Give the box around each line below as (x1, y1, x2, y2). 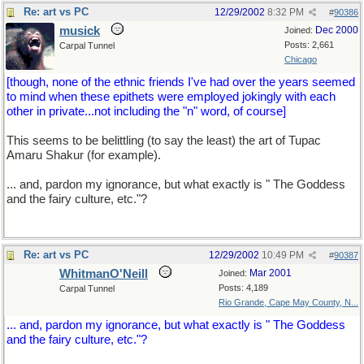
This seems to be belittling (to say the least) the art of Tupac (6, 134, 321, 147)
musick (59, 24, 100, 37)
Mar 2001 (249, 267, 292, 279)
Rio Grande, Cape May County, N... (219, 297, 358, 307)
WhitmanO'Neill (59, 267, 148, 280)
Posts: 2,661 (284, 40, 334, 50)
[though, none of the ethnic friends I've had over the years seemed (6, 76, 355, 89)
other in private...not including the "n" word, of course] (6, 105, 286, 118)
